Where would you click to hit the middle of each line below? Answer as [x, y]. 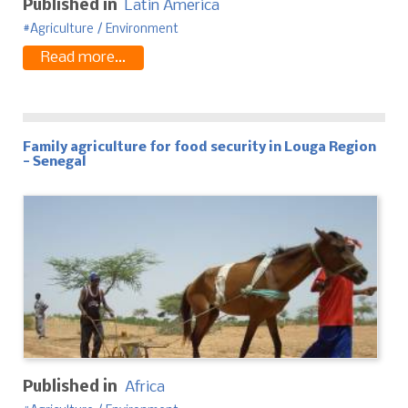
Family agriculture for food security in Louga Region [199, 147]
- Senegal [55, 162]
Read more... [83, 57]
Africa [145, 387]
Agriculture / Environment [104, 29]
